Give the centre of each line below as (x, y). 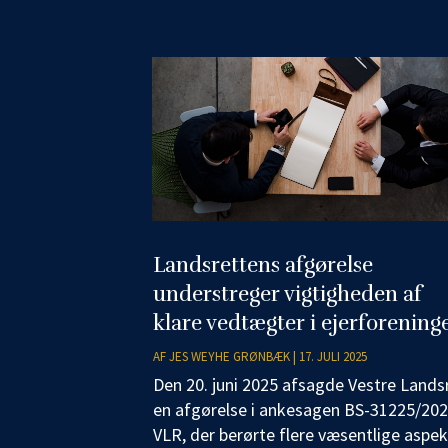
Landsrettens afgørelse (263, 264)
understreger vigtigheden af (288, 293)
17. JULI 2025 (333, 356)
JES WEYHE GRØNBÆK (230, 356)
